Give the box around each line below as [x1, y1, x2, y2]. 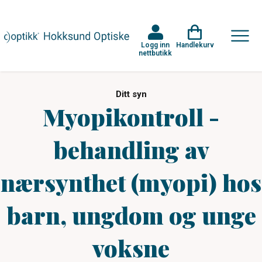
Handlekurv [175, 40, 214, 49]
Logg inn [141, 40, 170, 49]
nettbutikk [139, 49, 172, 57]
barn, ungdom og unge [6, 199, 256, 230]
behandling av [53, 134, 209, 165]
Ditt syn [115, 89, 147, 99]
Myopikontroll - [43, 101, 219, 132]
